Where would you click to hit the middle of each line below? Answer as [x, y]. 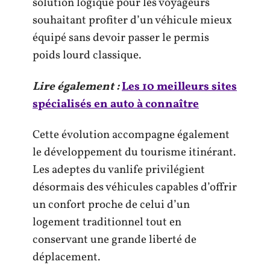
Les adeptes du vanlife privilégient [119, 170]
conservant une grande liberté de [115, 240]
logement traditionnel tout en [107, 222]
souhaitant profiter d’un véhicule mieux [132, 20]
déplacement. [66, 257]
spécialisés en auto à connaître [116, 104]
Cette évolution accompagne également [131, 135]
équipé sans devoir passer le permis [121, 38]
